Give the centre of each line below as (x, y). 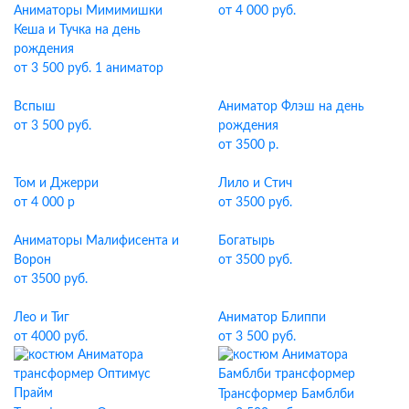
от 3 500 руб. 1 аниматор (89, 68)
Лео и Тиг (42, 317)
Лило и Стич (255, 183)
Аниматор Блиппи (272, 317)
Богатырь (246, 241)
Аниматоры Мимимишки (88, 10)
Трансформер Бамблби (286, 394)
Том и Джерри (56, 183)
